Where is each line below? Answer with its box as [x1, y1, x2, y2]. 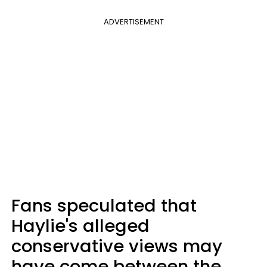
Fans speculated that [11, 193, 197, 218]
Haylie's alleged [11, 213, 150, 238]
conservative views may [11, 234, 222, 258]
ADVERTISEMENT [103, 15, 164, 27]
